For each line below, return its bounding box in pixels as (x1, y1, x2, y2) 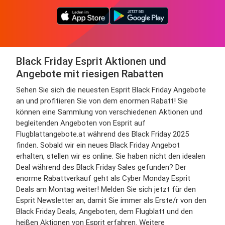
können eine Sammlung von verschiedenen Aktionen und (16, 107, 202, 117)
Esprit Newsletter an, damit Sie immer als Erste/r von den (16, 196, 206, 205)
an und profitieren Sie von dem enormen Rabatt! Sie (16, 96, 188, 105)
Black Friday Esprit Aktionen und (16, 55, 166, 67)
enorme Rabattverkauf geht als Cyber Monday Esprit (16, 174, 190, 183)
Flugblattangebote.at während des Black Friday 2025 (16, 130, 189, 139)
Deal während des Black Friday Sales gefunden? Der (16, 163, 186, 172)
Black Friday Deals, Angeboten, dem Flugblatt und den (16, 207, 193, 216)
